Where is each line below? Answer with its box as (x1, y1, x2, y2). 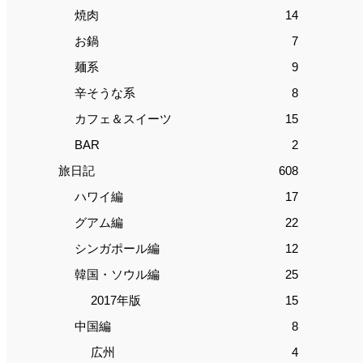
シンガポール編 (75, 241, 160, 256)
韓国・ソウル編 (75, 267, 160, 282)
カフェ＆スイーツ (75, 112, 172, 126)
